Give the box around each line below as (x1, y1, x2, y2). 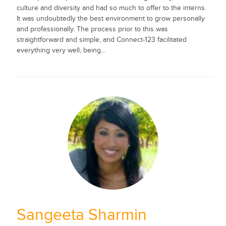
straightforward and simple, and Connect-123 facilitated (16, 36, 187, 44)
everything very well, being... (16, 46, 105, 55)
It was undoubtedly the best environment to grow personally (16, 15, 205, 23)
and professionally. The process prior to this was (16, 25, 168, 34)
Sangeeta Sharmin (16, 206, 147, 225)
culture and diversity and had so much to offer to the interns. (16, 4, 206, 13)
